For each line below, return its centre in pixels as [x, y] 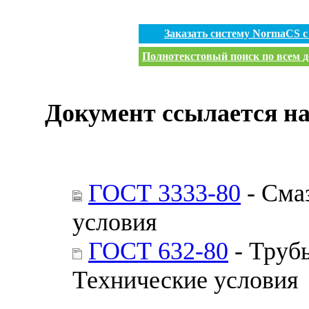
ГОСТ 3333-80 [165, 193]
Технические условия [186, 280]
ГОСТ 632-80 [158, 251]
